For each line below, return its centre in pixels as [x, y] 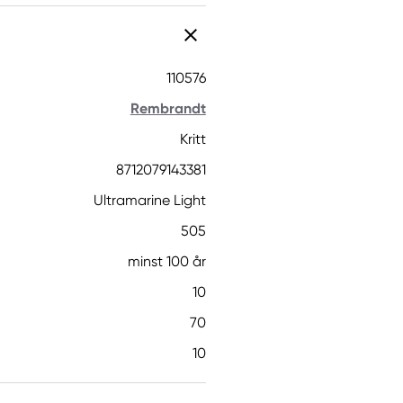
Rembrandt [168, 108]
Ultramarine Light [149, 200]
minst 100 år [166, 261]
